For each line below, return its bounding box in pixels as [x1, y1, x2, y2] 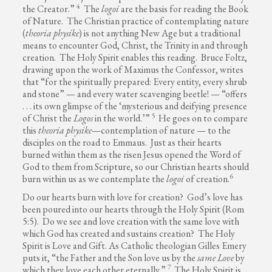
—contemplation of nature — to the [92, 123, 231, 137]
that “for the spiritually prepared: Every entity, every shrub [22, 75, 248, 88]
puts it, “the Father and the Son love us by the [22, 251, 198, 264]
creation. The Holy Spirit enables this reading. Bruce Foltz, [22, 50, 248, 64]
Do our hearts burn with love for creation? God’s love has [22, 190, 243, 203]
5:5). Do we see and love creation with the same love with [22, 214, 240, 228]
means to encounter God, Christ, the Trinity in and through [22, 38, 248, 52]
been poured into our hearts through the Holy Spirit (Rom [22, 202, 245, 216]
